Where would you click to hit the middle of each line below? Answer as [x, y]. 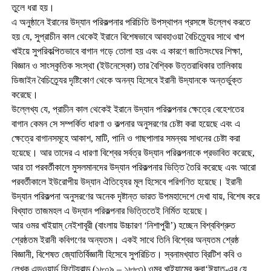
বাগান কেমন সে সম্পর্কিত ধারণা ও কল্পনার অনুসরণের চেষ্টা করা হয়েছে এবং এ [126, 123]
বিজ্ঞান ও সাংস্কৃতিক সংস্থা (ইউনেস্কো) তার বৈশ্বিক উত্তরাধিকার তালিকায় [126, 65]
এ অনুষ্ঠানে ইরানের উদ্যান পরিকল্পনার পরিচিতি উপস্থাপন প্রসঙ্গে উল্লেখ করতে [131, 22]
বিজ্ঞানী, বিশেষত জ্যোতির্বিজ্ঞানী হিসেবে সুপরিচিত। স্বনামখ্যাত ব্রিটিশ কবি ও [126, 254]
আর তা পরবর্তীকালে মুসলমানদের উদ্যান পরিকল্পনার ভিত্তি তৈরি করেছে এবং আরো [133, 167]
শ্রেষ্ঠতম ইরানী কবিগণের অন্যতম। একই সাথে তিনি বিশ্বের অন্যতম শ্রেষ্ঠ [125, 240]
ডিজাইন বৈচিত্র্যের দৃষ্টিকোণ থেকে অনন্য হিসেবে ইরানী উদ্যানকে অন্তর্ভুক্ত [126, 80]
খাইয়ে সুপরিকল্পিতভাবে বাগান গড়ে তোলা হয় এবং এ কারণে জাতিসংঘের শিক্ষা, [127, 51]
